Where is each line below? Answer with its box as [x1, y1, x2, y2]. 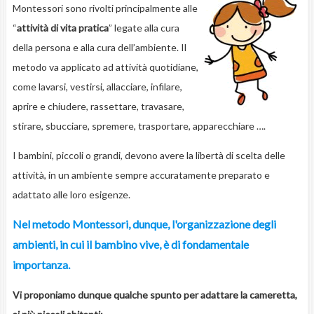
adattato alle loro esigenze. [12, 189, 130, 201]
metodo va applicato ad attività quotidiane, [12, 61, 198, 74]
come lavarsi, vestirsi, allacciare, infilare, [12, 81, 182, 93]
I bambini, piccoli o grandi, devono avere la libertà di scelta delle [12, 149, 285, 162]
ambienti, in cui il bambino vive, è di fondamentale [12, 238, 249, 252]
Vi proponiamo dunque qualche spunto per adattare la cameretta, [12, 289, 297, 301]
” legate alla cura [108, 22, 179, 34]
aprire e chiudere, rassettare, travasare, [12, 100, 184, 113]
